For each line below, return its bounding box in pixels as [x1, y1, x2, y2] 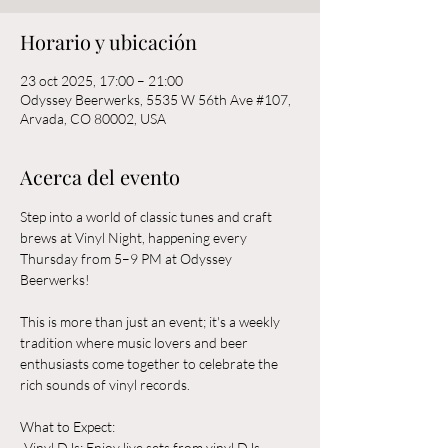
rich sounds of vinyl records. [20, 376, 190, 393]
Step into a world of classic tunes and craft [20, 208, 275, 225]
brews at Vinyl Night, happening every [20, 229, 250, 246]
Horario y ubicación [20, 28, 197, 55]
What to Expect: [20, 418, 121, 435]
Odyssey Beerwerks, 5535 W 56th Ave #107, [20, 91, 291, 108]
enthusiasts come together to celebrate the [20, 355, 281, 372]
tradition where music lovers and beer [20, 334, 251, 351]
